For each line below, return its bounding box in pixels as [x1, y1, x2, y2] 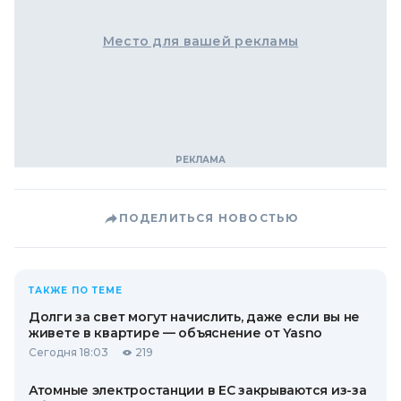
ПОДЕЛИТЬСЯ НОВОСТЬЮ [118, 211, 299, 225]
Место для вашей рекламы [102, 33, 299, 49]
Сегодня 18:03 [29, 346, 108, 359]
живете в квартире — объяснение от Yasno [29, 325, 323, 341]
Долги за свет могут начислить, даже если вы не [29, 309, 361, 325]
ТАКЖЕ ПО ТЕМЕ [29, 285, 123, 296]
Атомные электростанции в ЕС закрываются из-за [29, 382, 367, 398]
